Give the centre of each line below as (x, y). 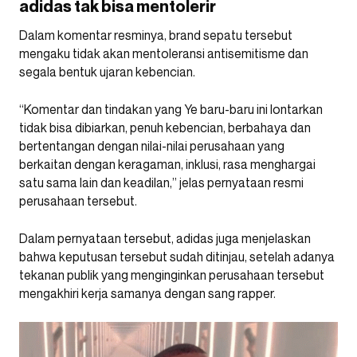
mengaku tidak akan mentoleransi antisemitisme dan (164, 53)
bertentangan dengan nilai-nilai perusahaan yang (152, 146)
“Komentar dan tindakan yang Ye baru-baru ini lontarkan (171, 109)
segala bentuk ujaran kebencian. (107, 72)
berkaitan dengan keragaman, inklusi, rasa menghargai (167, 164)
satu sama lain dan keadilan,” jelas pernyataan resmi (161, 182)
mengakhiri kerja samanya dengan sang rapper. (147, 293)
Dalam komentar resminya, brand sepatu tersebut (156, 35)
